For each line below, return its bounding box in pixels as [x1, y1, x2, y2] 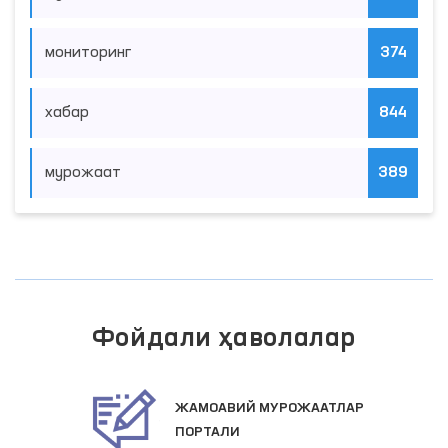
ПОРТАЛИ [175, 425, 240, 440]
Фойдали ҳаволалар [91, 325, 357, 352]
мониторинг [45, 44, 131, 61]
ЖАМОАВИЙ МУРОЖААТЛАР [175, 401, 364, 416]
